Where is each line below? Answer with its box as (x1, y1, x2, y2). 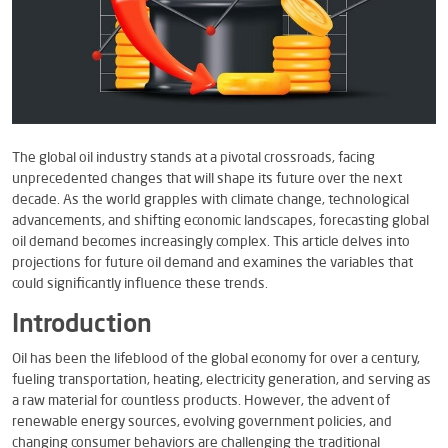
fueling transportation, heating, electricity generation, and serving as (12, 372, 431, 387)
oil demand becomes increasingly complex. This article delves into (12, 234, 410, 249)
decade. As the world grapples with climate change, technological (12, 192, 409, 207)
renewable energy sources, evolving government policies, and (12, 414, 392, 429)
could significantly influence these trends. (12, 276, 268, 291)
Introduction (12, 312, 152, 338)
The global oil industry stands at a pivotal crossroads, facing (12, 150, 375, 165)
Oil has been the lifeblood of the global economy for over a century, (12, 351, 420, 366)
